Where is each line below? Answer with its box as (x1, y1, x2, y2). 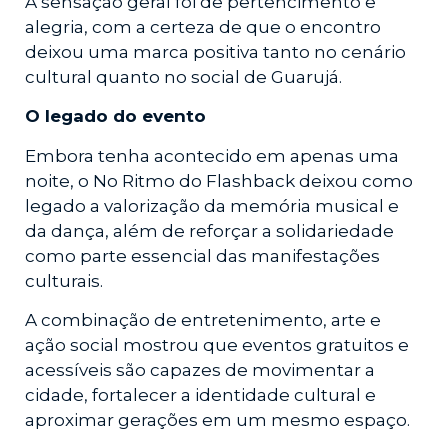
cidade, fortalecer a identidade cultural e (25, 385, 376, 406)
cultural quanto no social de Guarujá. (25, 66, 342, 87)
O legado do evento (25, 106, 206, 127)
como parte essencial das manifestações (25, 245, 380, 266)
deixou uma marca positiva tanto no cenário (25, 41, 406, 62)
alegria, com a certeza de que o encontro (25, 16, 381, 37)
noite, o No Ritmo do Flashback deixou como (25, 170, 413, 191)
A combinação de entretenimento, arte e (25, 310, 381, 331)
